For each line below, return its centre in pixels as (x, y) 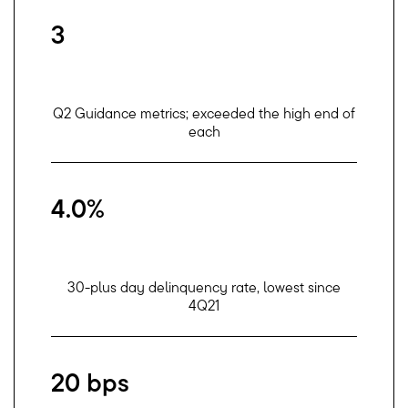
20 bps (90, 382)
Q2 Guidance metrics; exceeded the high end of (204, 113)
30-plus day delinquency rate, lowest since (204, 287)
